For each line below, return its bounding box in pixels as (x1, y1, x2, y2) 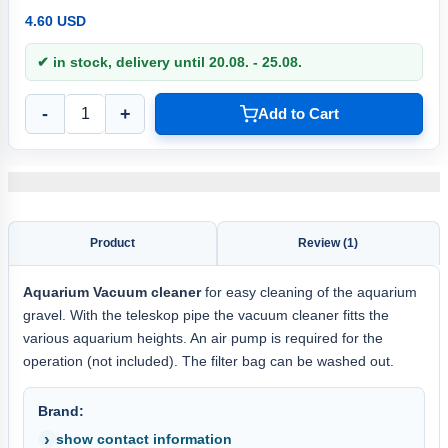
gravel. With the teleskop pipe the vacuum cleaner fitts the (23, 306, 389, 323)
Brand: (38, 402, 84, 419)
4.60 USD (25, 12, 86, 29)
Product (89, 235, 135, 250)
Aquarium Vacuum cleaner (23, 283, 201, 300)
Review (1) (298, 235, 359, 250)
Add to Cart (257, 105, 339, 123)
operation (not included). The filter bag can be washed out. (23, 352, 394, 369)
